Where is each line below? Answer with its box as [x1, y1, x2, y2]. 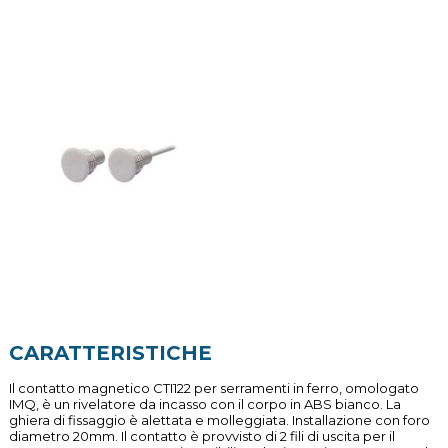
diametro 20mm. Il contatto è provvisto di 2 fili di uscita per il [8, 428, 395, 444]
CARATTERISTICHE [8, 341, 212, 365]
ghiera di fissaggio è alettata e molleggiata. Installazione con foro [8, 412, 430, 428]
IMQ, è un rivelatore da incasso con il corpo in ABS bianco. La [8, 396, 401, 412]
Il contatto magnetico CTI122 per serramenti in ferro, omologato [8, 380, 419, 396]
